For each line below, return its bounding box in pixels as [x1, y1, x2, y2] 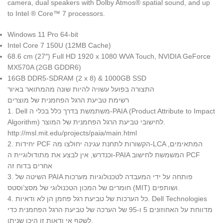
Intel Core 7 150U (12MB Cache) [7, 41, 111, 49]
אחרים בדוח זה [7, 161, 52, 170]
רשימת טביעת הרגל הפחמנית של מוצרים [7, 96, 129, 104]
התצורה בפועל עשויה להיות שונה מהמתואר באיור [7, 85, 154, 93]
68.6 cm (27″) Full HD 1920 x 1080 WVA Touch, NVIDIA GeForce [7, 52, 211, 60]
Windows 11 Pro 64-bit [7, 30, 78, 38]
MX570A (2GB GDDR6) [7, 63, 81, 71]
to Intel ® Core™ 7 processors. [7, 9, 105, 17]
